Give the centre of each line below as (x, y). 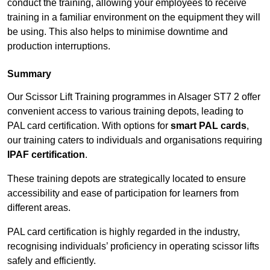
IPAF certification (46, 155)
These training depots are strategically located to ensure (127, 179)
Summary (29, 74)
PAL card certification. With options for (89, 126)
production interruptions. (59, 46)
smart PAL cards (209, 126)
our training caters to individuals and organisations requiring (135, 140)
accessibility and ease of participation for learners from (123, 193)
